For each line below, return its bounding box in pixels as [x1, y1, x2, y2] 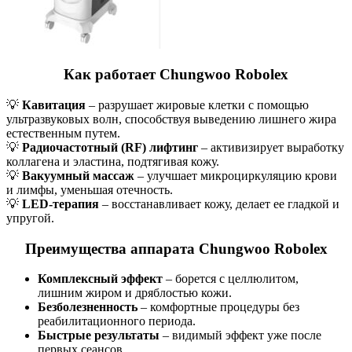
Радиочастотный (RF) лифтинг [22, 140, 198, 154]
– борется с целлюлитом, [163, 272, 299, 286]
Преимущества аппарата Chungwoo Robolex [24, 240, 328, 257]
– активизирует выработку [198, 140, 344, 154]
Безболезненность [38, 300, 137, 314]
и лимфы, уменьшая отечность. [6, 182, 173, 196]
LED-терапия [22, 196, 99, 211]
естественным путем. [6, 126, 120, 140]
